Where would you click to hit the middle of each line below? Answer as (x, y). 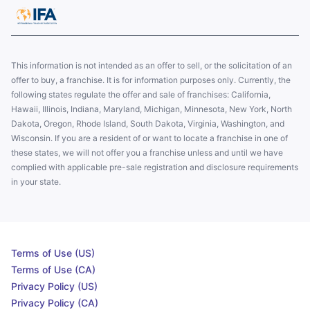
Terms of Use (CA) (53, 270)
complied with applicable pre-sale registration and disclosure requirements (155, 167)
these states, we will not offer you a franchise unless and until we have (147, 153)
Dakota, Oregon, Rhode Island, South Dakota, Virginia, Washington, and (148, 124)
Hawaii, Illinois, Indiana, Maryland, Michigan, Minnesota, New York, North (152, 109)
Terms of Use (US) (53, 253)
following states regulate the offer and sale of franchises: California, (141, 95)
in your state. (36, 182)
